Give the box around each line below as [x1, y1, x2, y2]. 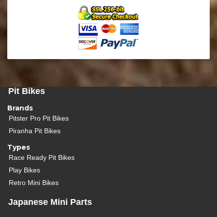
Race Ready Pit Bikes [9, 153, 75, 161]
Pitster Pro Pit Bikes [9, 114, 69, 122]
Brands [7, 103, 33, 112]
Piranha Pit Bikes [9, 126, 61, 135]
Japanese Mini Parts [8, 197, 92, 207]
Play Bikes [9, 166, 41, 174]
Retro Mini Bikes [9, 178, 59, 186]
